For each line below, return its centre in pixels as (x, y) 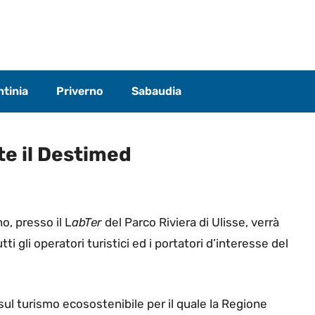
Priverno (80, 91)
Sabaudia (156, 91)
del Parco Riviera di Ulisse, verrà (191, 223)
